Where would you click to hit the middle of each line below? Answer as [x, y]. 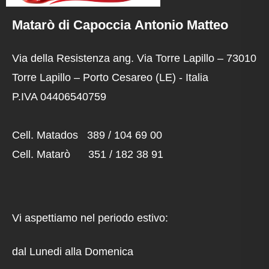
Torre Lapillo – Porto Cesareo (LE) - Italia [110, 78]
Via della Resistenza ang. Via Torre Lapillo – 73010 [134, 59]
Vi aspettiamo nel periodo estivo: [90, 218]
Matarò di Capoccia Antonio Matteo [120, 25]
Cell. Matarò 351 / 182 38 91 [88, 155]
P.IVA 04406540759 [59, 97]
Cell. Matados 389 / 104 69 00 [87, 135]
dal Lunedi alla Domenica [73, 252]
